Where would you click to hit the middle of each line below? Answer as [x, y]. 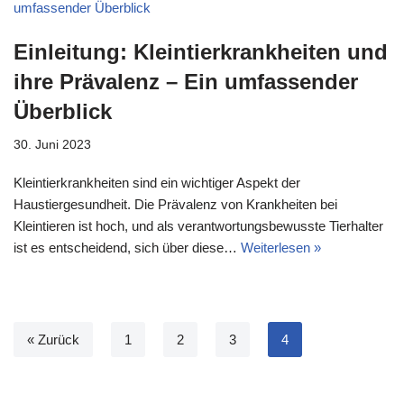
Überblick [63, 111]
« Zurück [53, 340]
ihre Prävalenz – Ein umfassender [186, 82]
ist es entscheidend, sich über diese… [127, 248]
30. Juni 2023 [52, 145]
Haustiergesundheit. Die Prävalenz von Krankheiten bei [175, 204]
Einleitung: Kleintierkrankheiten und [201, 52]
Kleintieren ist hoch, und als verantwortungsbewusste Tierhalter [198, 226]
